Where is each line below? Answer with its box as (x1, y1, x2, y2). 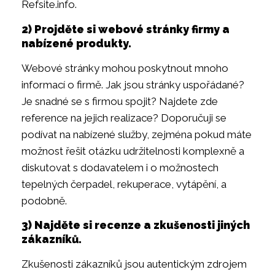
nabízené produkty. (21, 36, 131, 50)
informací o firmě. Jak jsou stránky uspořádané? (21, 78, 244, 91)
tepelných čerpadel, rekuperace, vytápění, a (21, 177, 227, 190)
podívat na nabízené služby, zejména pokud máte (21, 128, 252, 141)
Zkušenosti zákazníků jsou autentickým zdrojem (21, 258, 247, 271)
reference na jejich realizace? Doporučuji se (21, 111, 227, 124)
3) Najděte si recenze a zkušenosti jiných (21, 219, 250, 232)
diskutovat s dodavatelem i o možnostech (21, 161, 219, 174)
